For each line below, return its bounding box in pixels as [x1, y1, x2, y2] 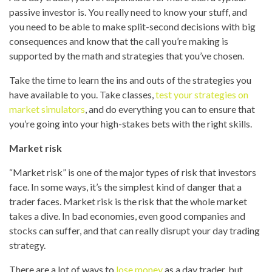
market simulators [9, 103, 85, 115]
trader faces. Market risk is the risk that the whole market [9, 195, 247, 207]
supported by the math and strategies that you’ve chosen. [9, 50, 244, 61]
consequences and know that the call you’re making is [9, 35, 228, 47]
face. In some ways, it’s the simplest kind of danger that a [9, 181, 242, 192]
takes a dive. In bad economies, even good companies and [9, 210, 245, 222]
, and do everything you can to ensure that [85, 103, 255, 115]
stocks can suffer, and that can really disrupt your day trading [9, 225, 260, 236]
